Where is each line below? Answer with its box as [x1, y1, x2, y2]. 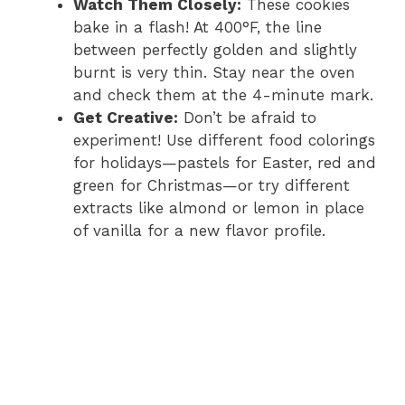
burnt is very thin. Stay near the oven [73, 63, 355, 82]
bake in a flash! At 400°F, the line [73, 18, 322, 37]
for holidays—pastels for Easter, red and [73, 154, 376, 173]
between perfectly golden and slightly [73, 41, 357, 60]
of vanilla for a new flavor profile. [73, 221, 325, 240]
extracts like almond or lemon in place [73, 199, 364, 218]
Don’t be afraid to [178, 108, 316, 127]
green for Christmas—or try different [73, 176, 350, 195]
